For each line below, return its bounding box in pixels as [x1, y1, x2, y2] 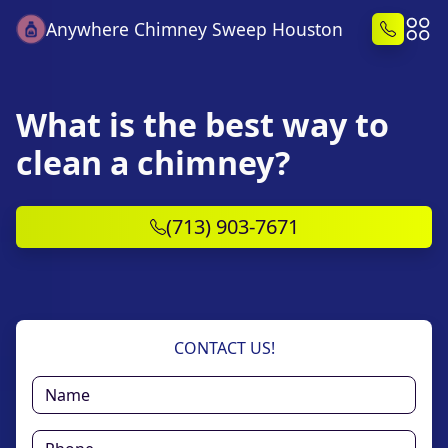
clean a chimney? [16, 141, 290, 184]
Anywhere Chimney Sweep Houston [46, 17, 344, 41]
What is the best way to [16, 103, 389, 146]
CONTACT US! [173, 337, 275, 359]
